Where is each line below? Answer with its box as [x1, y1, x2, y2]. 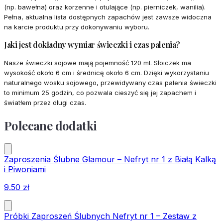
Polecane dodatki [4, 117, 97, 134]
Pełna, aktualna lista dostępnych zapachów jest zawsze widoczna [4, 13, 212, 21]
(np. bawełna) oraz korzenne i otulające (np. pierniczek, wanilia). [4, 3, 206, 11]
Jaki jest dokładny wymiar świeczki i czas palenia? [4, 39, 180, 50]
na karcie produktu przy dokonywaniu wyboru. [4, 23, 149, 31]
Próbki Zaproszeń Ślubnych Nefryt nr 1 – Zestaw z [4, 211, 197, 222]
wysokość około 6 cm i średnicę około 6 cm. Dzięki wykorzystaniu [4, 69, 209, 77]
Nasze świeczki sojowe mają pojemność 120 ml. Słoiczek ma [4, 59, 191, 67]
